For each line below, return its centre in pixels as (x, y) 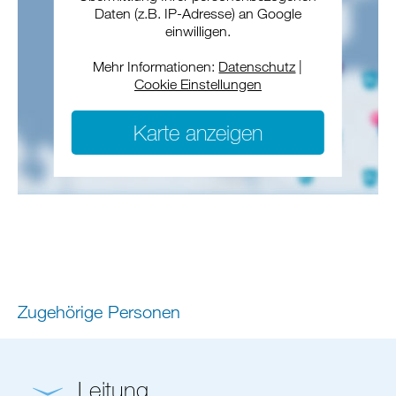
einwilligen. (198, 31)
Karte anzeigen (198, 132)
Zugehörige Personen (99, 312)
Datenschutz (257, 66)
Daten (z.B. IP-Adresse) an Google (198, 13)
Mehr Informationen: (156, 66)
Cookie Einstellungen (198, 84)
